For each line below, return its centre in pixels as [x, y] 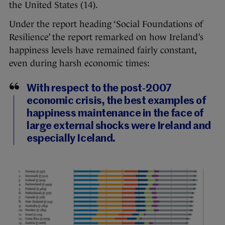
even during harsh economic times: [79, 64]
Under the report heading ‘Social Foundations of [106, 24]
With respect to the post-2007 [99, 89]
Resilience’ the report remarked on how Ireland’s [106, 37]
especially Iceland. [71, 139]
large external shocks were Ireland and [119, 127]
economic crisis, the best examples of [116, 101]
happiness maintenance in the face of [115, 114]
